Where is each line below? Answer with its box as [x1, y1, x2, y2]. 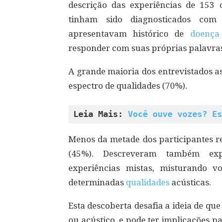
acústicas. [171, 177, 211, 187]
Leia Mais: [73, 109, 128, 119]
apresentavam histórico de [68, 29, 190, 39]
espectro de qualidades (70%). [68, 81, 187, 91]
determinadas [68, 177, 126, 187]
